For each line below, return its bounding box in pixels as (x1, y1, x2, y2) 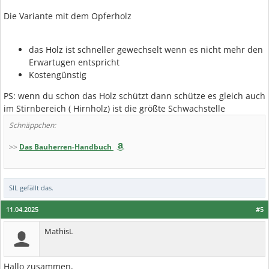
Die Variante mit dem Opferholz (4, 10, 131, 22)
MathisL (44, 226, 73, 237)
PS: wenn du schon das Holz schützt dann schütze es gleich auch (4, 90, 265, 101)
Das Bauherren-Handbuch (19, 142, 112, 152)
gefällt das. (18, 183, 53, 192)
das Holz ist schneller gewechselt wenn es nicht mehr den (29, 44, 263, 55)
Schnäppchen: (9, 120, 56, 130)
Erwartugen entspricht (29, 56, 119, 68)
